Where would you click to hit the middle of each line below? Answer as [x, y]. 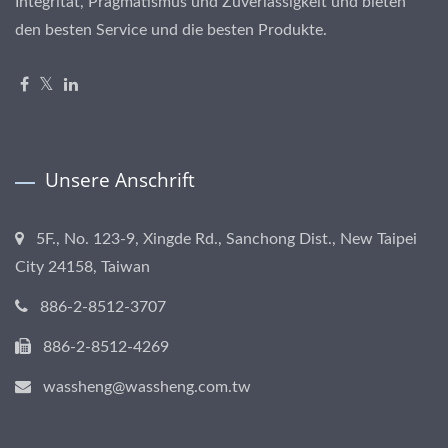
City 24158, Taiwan [82, 267]
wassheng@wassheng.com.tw [147, 387]
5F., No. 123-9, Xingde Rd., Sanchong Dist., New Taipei [226, 239]
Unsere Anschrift [120, 180]
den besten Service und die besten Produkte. [171, 30]
